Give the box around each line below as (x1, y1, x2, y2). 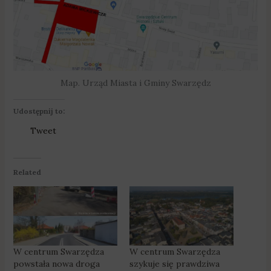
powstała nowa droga (13, 258, 100, 270)
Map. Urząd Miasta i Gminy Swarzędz (60, 77, 211, 88)
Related (13, 167, 41, 177)
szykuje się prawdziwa (129, 258, 220, 270)
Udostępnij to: (13, 106, 65, 116)
